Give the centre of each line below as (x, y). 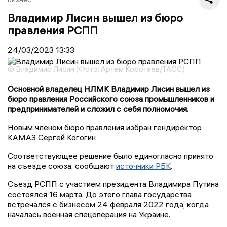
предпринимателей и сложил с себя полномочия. (98, 109)
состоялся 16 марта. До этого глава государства (100, 194)
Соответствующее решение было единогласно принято (110, 155)
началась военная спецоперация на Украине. (89, 214)
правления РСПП (53, 30)
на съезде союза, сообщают (62, 165)
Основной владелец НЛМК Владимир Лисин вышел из (109, 88)
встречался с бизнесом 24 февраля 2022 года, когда (108, 204)
